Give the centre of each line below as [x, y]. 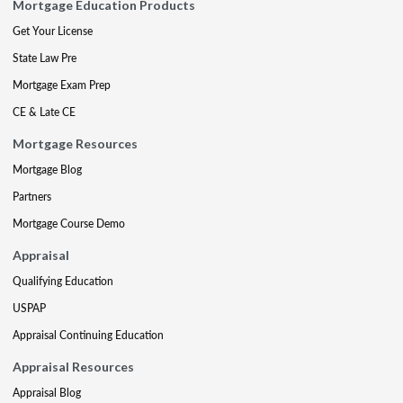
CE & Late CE [44, 112]
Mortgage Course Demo [69, 224]
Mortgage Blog [47, 170]
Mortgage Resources [75, 143]
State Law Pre [45, 58]
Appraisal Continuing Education [88, 335]
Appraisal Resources [73, 367]
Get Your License [53, 31]
